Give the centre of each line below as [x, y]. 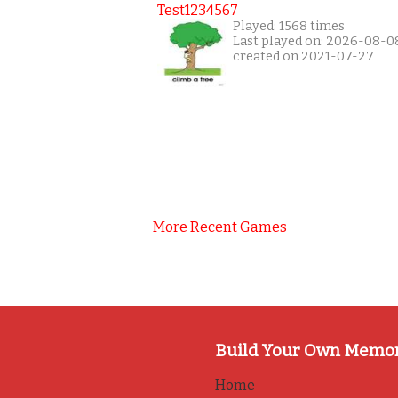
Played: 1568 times [289, 26]
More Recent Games [220, 227]
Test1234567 [198, 10]
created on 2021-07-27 [303, 56]
